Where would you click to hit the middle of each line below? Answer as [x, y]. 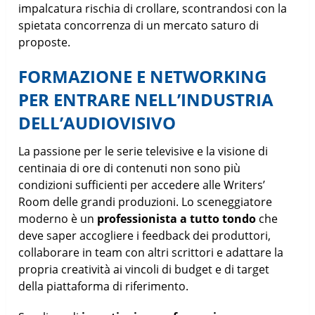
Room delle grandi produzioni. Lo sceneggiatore [146, 201]
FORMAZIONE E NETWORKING [143, 76]
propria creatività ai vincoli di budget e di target [144, 269]
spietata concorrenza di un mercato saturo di [139, 25]
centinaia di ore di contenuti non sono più [130, 168]
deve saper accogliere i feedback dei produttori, [145, 235]
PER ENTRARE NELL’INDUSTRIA [146, 99]
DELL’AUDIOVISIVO [97, 122]
